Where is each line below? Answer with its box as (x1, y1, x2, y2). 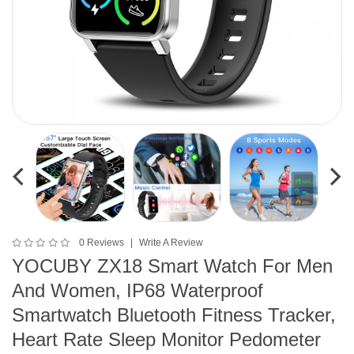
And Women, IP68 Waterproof (12, 279, 263, 301)
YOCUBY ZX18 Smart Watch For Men (12, 254, 333, 277)
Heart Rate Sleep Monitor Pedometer (12, 328, 321, 350)
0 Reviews (79, 236, 124, 248)
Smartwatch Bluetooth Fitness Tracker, (12, 303, 336, 326)
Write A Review (139, 236, 203, 248)
